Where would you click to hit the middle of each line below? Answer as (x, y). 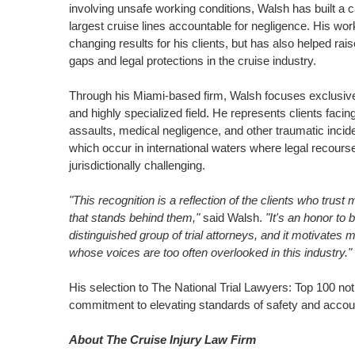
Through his (101, 95)
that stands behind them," (134, 218)
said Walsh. (232, 218)
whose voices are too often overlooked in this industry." (210, 252)
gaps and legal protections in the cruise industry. (192, 61)
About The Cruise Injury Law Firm (162, 340)
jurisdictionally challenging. (137, 165)
